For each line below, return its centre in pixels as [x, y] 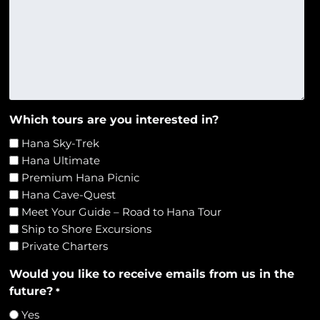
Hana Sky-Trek [61, 143]
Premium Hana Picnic [81, 177]
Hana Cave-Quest [69, 194]
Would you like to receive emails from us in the [152, 274]
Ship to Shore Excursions [87, 229]
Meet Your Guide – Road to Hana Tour [122, 211]
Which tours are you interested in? [114, 119]
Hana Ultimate [61, 160]
